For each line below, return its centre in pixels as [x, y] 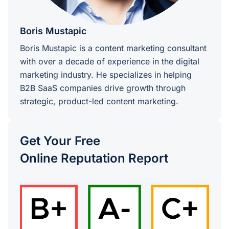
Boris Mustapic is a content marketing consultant [113, 48]
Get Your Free [60, 141]
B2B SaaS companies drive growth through [103, 88]
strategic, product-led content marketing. [99, 101]
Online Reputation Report [94, 158]
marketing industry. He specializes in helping [106, 75]
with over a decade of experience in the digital [110, 62]
